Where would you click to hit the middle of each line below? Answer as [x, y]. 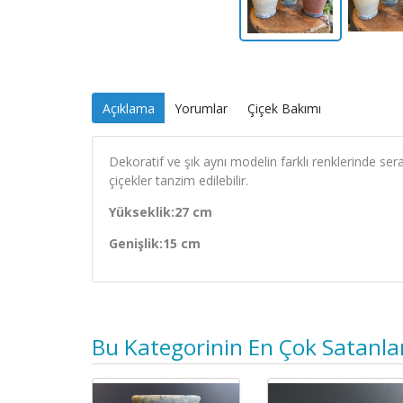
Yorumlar [201, 108]
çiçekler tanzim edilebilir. [180, 181]
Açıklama [128, 108]
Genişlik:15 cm [154, 244]
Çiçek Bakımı [284, 108]
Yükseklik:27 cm [160, 212]
